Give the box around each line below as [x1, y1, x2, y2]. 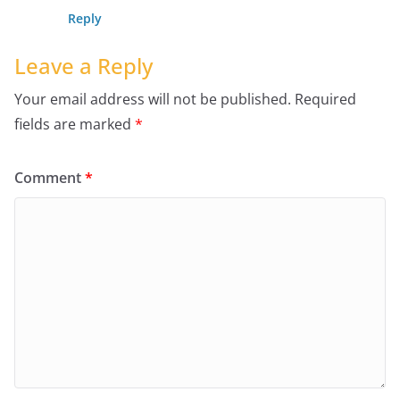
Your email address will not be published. [14, 89, 291, 110]
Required [295, 89, 356, 110]
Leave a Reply [14, 51, 153, 81]
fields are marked [14, 114, 135, 135]
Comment [14, 168, 85, 188]
